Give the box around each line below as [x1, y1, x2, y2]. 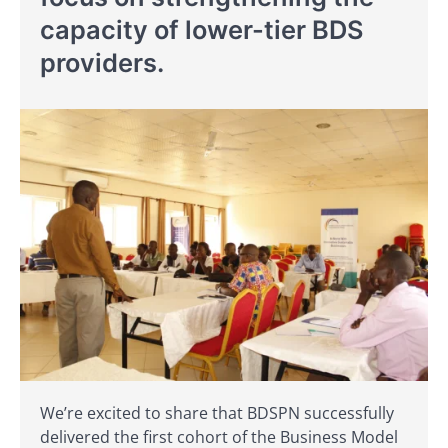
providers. [40, 47, 164, 78]
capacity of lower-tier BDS [40, 14, 364, 45]
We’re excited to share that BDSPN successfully [40, 401, 394, 424]
